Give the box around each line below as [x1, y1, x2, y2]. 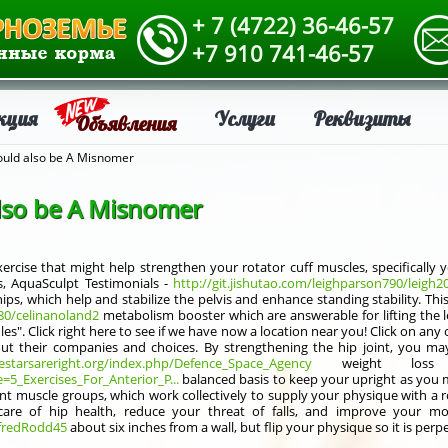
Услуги [214, 106, 275, 131]
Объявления [75, 111, 176, 136]
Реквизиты [313, 106, 411, 131]
